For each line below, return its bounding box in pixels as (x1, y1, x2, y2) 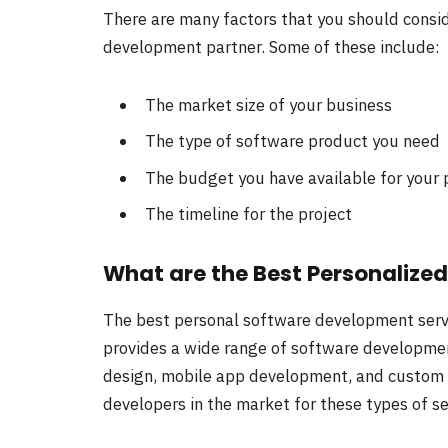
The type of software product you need (141, 130, 440, 153)
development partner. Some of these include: (103, 36, 440, 59)
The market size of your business (141, 93, 392, 116)
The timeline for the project (141, 202, 352, 225)
